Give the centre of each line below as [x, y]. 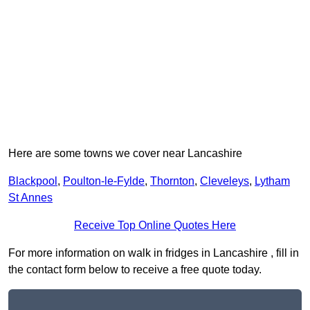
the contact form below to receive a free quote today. [135, 270]
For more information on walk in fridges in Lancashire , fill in [154, 253]
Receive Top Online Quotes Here [155, 226]
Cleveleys [225, 181]
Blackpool [33, 181]
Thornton [172, 181]
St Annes [30, 198]
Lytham [272, 181]
